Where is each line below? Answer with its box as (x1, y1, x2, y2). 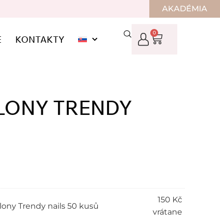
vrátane (153, 207, 182, 217)
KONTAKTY (15, 34, 65, 45)
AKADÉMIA (162, 4, 208, 13)
